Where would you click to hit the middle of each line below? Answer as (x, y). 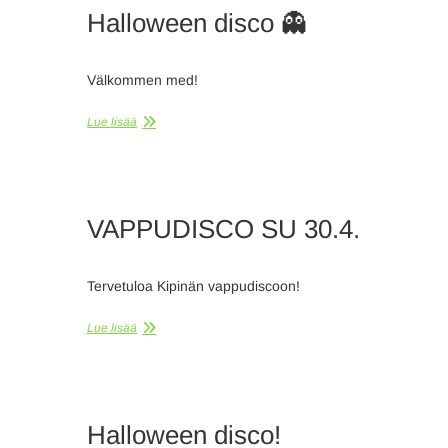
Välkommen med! (142, 80)
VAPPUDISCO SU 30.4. (223, 229)
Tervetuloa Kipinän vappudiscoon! (193, 286)
